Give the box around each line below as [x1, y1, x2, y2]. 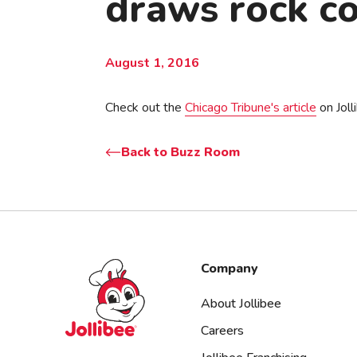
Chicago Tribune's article [185, 99, 316, 116]
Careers [201, 322, 244, 339]
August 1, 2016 [105, 54, 199, 72]
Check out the [105, 99, 185, 116]
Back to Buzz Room [121, 143, 240, 161]
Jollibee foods [65, 259, 141, 277]
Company [201, 260, 258, 277]
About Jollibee [201, 295, 281, 312]
